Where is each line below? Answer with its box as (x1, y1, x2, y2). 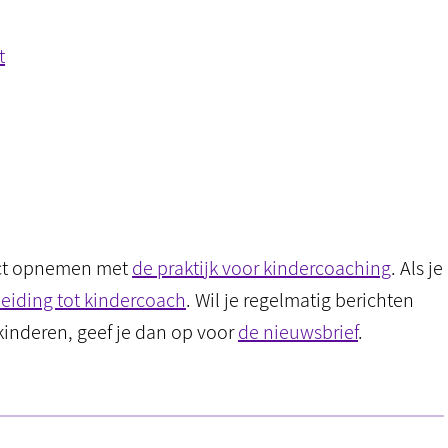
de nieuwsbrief (238, 319, 358, 345)
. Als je (391, 255, 443, 281)
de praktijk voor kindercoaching (132, 255, 391, 281)
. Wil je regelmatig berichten (186, 287, 414, 313)
